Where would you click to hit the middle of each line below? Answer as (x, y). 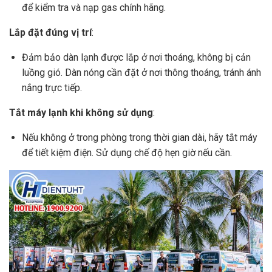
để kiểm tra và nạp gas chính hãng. (93, 7)
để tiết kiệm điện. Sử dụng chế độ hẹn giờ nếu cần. (127, 152)
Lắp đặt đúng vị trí (50, 32)
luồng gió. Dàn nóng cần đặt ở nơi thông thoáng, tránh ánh (141, 72)
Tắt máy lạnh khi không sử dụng (81, 112)
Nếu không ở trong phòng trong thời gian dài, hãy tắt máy (139, 137)
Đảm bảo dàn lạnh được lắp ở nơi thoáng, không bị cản (136, 57)
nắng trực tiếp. (52, 87)
